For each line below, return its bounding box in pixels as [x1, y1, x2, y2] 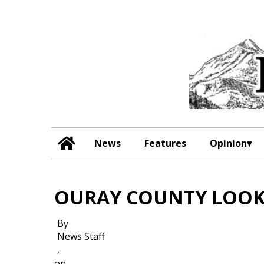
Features [144, 136, 187, 150]
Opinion [210, 136, 247, 150]
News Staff [57, 230, 105, 243]
